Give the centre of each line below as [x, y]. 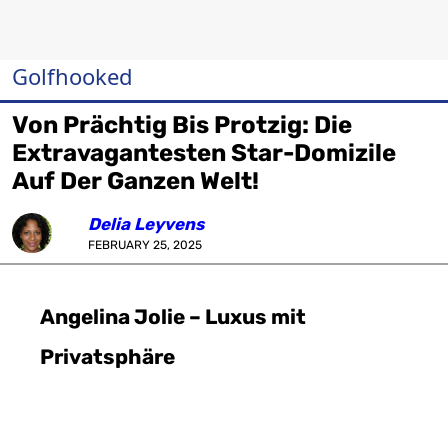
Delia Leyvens [146, 224]
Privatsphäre [107, 357]
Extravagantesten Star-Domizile [204, 153]
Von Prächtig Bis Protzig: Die [182, 125]
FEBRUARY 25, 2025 [145, 245]
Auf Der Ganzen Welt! [135, 181]
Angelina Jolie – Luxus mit [173, 317]
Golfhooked [72, 76]
